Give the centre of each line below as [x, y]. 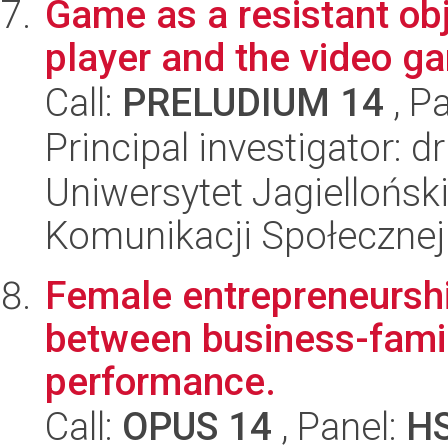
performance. [160, 381]
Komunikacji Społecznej [245, 235]
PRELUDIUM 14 [253, 102]
